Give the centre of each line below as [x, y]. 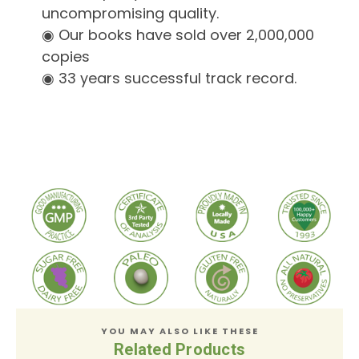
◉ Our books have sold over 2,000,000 [177, 35]
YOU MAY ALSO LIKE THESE [179, 331]
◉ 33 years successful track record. [169, 79]
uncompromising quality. [130, 14]
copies [65, 57]
